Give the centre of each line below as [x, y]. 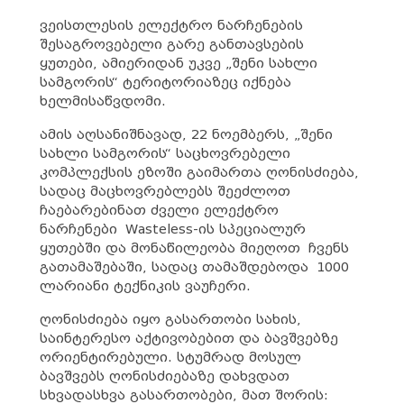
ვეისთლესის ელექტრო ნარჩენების [171, 25]
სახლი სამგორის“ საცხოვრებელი [165, 153]
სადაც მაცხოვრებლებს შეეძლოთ [165, 191]
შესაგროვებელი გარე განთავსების [171, 44]
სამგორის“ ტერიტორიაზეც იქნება [165, 82]
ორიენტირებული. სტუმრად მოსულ [170, 357]
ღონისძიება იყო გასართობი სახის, [170, 319]
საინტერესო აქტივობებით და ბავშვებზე [188, 338]
